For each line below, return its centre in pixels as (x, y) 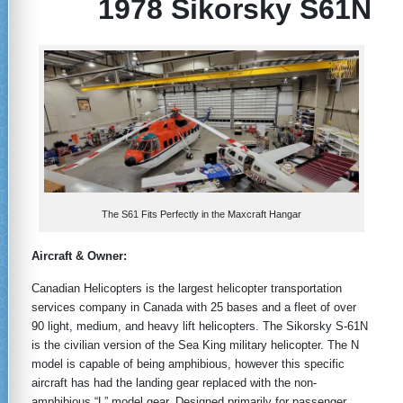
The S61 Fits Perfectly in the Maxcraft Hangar (201, 215)
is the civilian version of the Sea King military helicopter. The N (195, 345)
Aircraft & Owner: (104, 256)
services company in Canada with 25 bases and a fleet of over (194, 308)
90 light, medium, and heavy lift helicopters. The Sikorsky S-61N (200, 327)
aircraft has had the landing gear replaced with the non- (174, 383)
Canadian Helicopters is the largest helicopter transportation (187, 289)
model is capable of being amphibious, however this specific (188, 364)
